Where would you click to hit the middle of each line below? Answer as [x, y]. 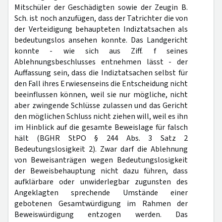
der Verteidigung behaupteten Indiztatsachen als [101, 29]
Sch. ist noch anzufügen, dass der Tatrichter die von [101, 18]
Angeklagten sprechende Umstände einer [101, 193]
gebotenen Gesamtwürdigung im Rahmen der [101, 204]
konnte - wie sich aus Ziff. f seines [101, 51]
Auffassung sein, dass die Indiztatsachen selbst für [101, 73]
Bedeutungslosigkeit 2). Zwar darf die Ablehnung [101, 149]
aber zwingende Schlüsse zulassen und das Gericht [101, 106]
